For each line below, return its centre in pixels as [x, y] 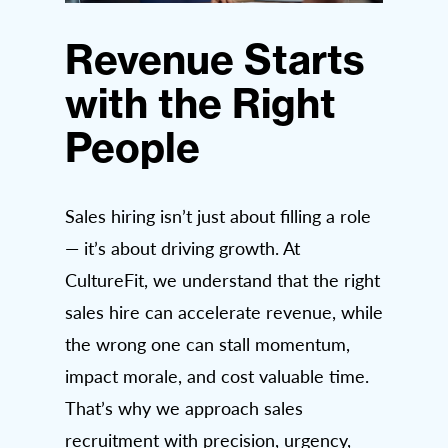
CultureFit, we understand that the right [222, 279]
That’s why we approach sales [184, 407]
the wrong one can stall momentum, [207, 343]
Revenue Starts [215, 59]
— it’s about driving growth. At [182, 247]
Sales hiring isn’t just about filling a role [218, 215]
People [132, 147]
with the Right [200, 103]
